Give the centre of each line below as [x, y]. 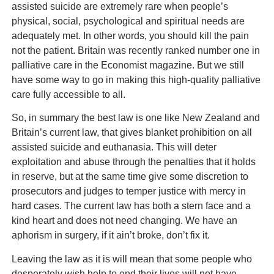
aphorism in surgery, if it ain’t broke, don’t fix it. [110, 235]
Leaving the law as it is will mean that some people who [131, 259]
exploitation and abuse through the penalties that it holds [133, 162]
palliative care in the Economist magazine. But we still [128, 65]
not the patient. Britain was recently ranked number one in [135, 50]
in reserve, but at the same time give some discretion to [130, 177]
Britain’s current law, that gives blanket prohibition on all [131, 133]
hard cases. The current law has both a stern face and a [131, 206]
